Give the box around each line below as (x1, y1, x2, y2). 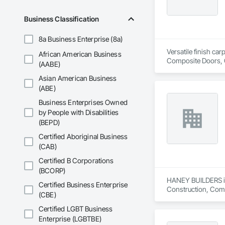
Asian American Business (39, 74, 117, 83)
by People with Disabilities (39, 108, 119, 117)
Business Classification (24, 15, 99, 24)
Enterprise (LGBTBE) (39, 214, 101, 223)
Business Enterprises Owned (39, 98, 128, 107)
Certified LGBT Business (39, 204, 113, 213)
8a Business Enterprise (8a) (39, 35, 123, 44)
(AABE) (39, 60, 60, 69)
